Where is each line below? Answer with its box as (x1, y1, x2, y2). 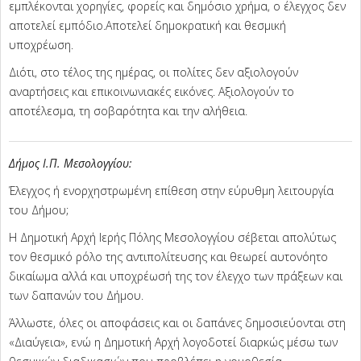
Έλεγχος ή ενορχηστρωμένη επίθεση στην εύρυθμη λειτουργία (9, 183, 334, 199)
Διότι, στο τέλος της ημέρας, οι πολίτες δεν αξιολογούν (9, 64, 298, 81)
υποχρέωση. (9, 37, 73, 53)
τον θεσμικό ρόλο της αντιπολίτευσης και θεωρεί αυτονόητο (9, 249, 328, 265)
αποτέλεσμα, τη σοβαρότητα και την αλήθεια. (9, 103, 247, 119)
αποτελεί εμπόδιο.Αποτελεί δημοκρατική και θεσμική (9, 18, 286, 34)
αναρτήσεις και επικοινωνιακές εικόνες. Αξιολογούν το (9, 84, 294, 100)
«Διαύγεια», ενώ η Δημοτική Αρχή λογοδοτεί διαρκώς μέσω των (9, 334, 338, 351)
